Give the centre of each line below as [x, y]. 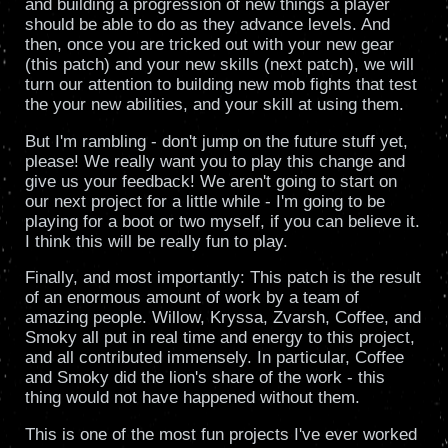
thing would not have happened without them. [192, 398]
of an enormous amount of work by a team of [191, 298]
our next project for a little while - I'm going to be [204, 201]
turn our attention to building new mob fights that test [220, 85]
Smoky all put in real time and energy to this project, [219, 338]
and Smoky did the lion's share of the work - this [204, 378]
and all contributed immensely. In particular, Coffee [214, 358]
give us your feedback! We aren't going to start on [210, 181]
